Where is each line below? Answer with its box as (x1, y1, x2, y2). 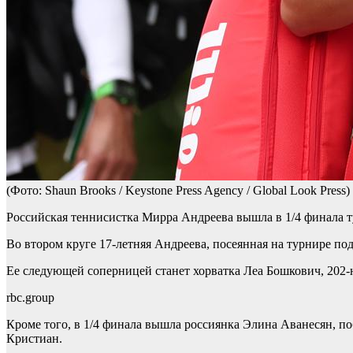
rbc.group (6, 291, 54, 305)
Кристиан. (6, 332, 62, 346)
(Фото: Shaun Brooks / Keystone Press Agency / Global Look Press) (6, 184, 350, 198)
